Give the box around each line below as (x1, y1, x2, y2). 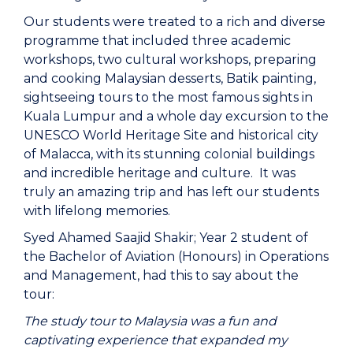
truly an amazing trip (24, 184, 159, 199)
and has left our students (159, 184, 319, 199)
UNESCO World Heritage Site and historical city (24, 127, 318, 143)
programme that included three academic (24, 32, 291, 48)
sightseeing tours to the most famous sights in (24, 89, 313, 105)
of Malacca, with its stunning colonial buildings (24, 146, 314, 162)
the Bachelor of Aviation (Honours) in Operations (24, 248, 329, 264)
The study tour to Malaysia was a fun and (24, 313, 277, 329)
